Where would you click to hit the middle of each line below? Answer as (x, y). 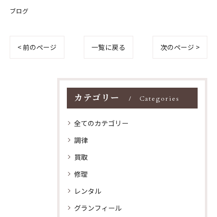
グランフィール (98, 208)
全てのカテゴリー (101, 123)
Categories (159, 99)
